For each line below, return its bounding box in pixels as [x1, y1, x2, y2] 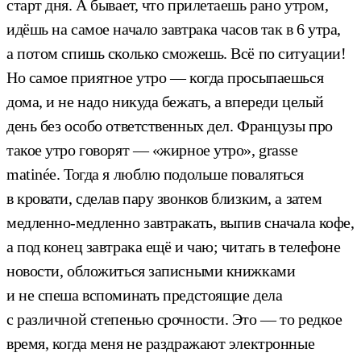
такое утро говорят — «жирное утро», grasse [6, 140, 298, 159]
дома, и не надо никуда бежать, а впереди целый [6, 92, 324, 110]
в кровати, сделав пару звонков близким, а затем [6, 189, 322, 207]
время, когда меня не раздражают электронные [6, 334, 315, 352]
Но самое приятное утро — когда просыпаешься [6, 68, 324, 86]
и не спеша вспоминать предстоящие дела [6, 285, 283, 304]
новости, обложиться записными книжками [6, 261, 296, 280]
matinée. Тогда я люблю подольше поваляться [6, 164, 304, 183]
